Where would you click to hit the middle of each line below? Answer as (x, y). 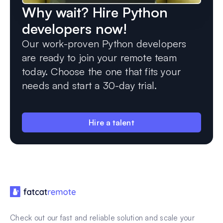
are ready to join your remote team (99, 58)
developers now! (74, 29)
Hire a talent (111, 123)
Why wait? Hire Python (95, 12)
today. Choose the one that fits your (102, 72)
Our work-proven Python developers (104, 44)
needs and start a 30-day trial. (90, 86)
